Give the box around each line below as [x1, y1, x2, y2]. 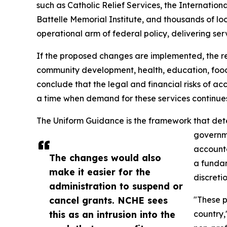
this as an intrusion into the [49, 209, 175, 220]
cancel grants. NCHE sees [49, 195, 168, 206]
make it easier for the [49, 166, 150, 178]
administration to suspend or [49, 180, 183, 192]
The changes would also [49, 152, 161, 164]
